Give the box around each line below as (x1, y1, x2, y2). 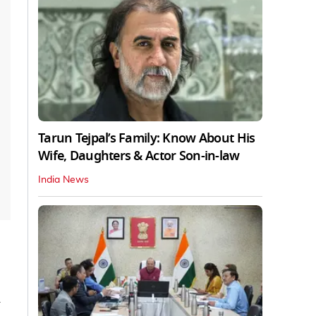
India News (38, 174, 89, 185)
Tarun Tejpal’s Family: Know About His (38, 128, 255, 147)
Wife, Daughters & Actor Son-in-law (38, 146, 240, 165)
